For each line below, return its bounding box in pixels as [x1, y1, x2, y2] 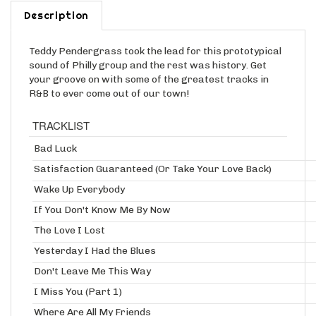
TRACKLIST [32, 119, 90, 134]
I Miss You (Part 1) [34, 286, 122, 299]
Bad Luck [34, 143, 77, 156]
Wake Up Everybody [34, 184, 125, 197]
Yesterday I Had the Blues [34, 245, 156, 258]
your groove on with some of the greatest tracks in [29, 74, 269, 87]
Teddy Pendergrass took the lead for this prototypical [29, 46, 281, 59]
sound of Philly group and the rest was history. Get [29, 60, 267, 73]
